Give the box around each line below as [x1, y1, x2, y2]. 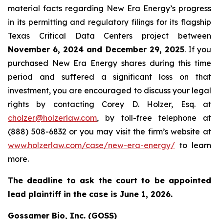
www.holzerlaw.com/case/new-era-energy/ [8, 140, 175, 150]
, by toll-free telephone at [97, 113, 211, 123]
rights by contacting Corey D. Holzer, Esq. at [8, 99, 211, 109]
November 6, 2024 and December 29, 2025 [8, 44, 184, 54]
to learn [175, 140, 211, 150]
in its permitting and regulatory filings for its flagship [8, 17, 211, 27]
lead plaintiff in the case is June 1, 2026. [8, 189, 175, 199]
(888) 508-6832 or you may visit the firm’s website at [8, 127, 211, 136]
